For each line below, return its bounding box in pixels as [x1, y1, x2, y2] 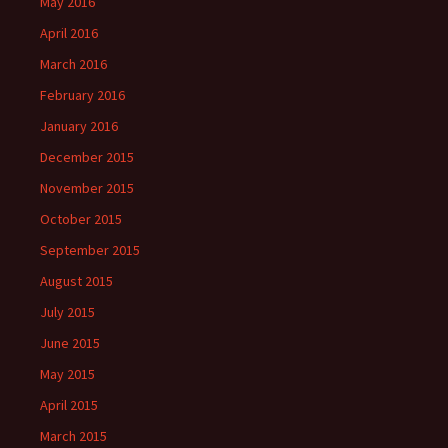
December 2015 [40, 148, 134, 166]
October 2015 [40, 210, 122, 228]
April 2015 [40, 396, 98, 414]
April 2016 [40, 24, 98, 42]
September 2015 [40, 241, 140, 259]
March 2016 [40, 55, 107, 73]
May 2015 [40, 365, 95, 383]
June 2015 [40, 334, 100, 352]
